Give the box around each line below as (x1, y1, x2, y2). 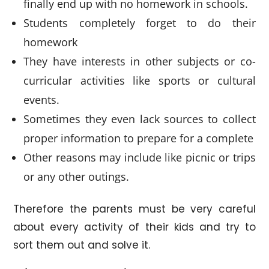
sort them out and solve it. (13, 237, 151, 252)
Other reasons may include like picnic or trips (23, 150, 256, 165)
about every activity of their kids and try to (13, 219, 256, 234)
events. (23, 92, 60, 107)
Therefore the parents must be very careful (13, 201, 256, 216)
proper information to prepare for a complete (23, 130, 254, 145)
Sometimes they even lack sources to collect (23, 111, 256, 126)
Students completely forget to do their (23, 15, 256, 30)
